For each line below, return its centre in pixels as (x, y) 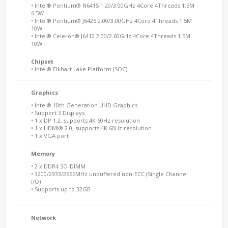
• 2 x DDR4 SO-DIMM (58, 166)
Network (44, 218)
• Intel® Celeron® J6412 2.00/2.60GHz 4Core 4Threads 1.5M (111, 36)
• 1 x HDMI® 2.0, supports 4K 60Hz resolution (92, 128)
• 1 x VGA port (50, 136)
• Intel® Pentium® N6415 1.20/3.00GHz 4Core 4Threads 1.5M (113, 5)
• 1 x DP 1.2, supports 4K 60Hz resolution (85, 120)
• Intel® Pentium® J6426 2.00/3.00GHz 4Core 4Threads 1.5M (111, 21)
